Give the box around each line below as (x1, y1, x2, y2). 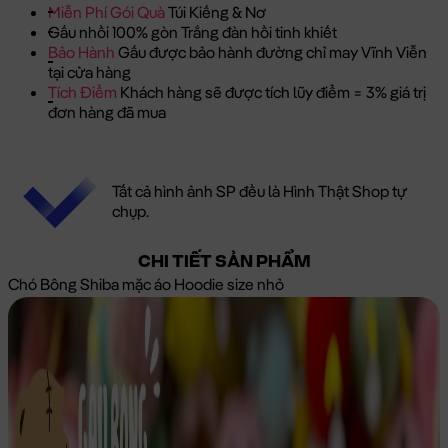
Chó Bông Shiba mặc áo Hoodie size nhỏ (8, 274, 284, 295)
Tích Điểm (48, 82, 120, 103)
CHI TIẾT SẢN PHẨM (137, 254, 311, 271)
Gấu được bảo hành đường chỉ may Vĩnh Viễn (118, 42, 427, 63)
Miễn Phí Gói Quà (48, 2, 168, 23)
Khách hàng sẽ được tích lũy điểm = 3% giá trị (120, 82, 426, 103)
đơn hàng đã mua (48, 102, 166, 123)
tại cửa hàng (48, 62, 131, 83)
